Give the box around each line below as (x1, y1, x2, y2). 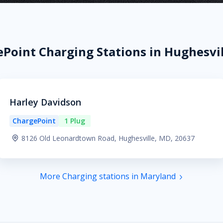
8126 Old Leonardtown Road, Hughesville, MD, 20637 (21, 133, 195, 143)
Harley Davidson (9, 96, 81, 108)
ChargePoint (12, 116, 56, 125)
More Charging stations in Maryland (39, 171, 176, 182)
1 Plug (64, 116, 85, 125)
